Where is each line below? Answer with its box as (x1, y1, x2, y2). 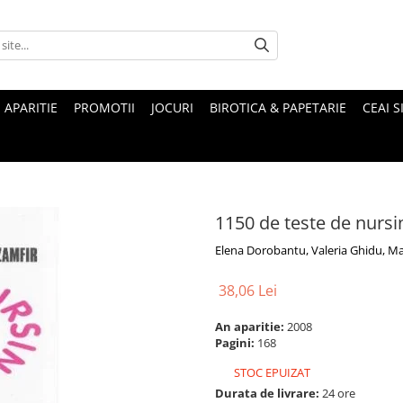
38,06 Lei (219, 281, 277, 300)
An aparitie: (215, 318, 287, 335)
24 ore (319, 385, 355, 401)
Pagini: (215, 335, 257, 351)
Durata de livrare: (215, 385, 319, 401)
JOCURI (151, 99, 193, 116)
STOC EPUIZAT (231, 364, 310, 381)
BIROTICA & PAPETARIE (210, 99, 346, 116)
